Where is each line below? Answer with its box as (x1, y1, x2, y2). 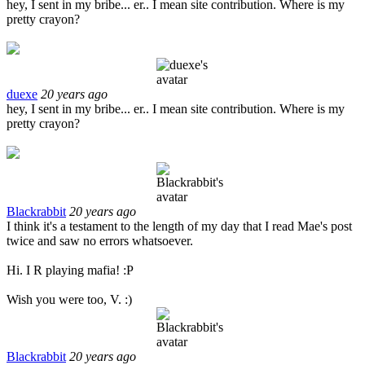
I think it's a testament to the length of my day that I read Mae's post (7, 218, 352, 233)
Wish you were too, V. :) (7, 292, 132, 306)
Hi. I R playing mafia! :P (7, 262, 134, 277)
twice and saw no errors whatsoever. (7, 233, 193, 248)
